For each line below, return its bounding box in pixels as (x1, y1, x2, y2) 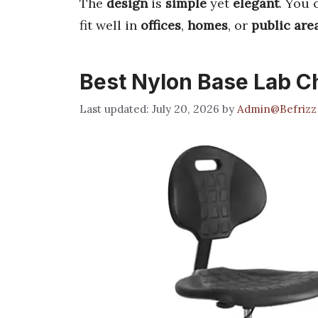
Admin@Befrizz (237, 102, 317, 116)
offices (141, 17, 181, 33)
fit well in (79, 17, 141, 33)
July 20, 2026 (152, 102, 219, 116)
